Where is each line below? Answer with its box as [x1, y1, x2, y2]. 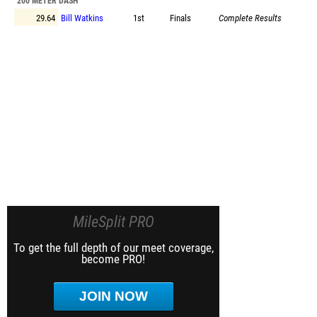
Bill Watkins [61, 13, 103, 23]
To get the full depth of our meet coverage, [13, 241, 214, 255]
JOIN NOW [79, 289, 148, 304]
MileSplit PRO [72, 213, 154, 231]
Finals [170, 13, 191, 23]
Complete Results [219, 13, 282, 23]
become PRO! [81, 252, 145, 266]
